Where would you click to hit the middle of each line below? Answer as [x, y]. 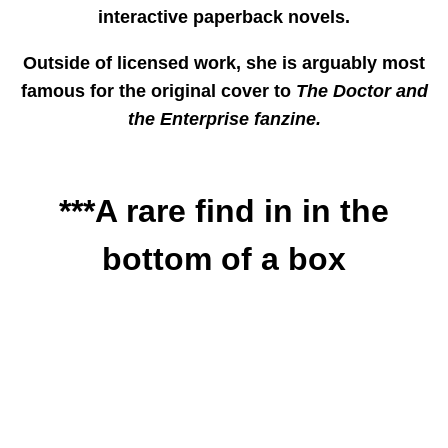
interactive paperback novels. [224, 16]
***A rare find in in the [224, 210]
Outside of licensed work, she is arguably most [224, 62]
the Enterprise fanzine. [224, 118]
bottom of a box [224, 258]
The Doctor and [361, 90]
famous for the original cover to [158, 90]
